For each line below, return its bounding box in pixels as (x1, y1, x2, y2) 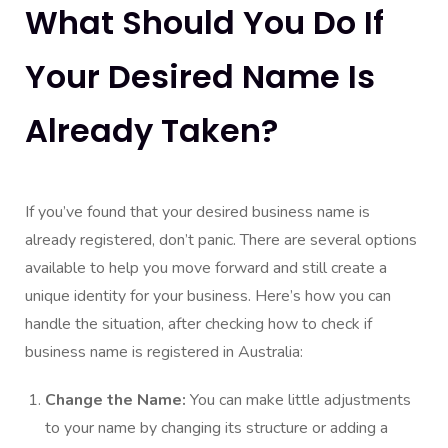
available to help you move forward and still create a (25, 256, 387, 279)
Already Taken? (25, 107, 278, 153)
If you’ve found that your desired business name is (25, 200, 370, 223)
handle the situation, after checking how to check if (25, 312, 372, 335)
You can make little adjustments (190, 388, 411, 411)
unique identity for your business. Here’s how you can (25, 284, 391, 307)
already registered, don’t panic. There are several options (25, 228, 417, 251)
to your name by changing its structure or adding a (45, 416, 388, 439)
